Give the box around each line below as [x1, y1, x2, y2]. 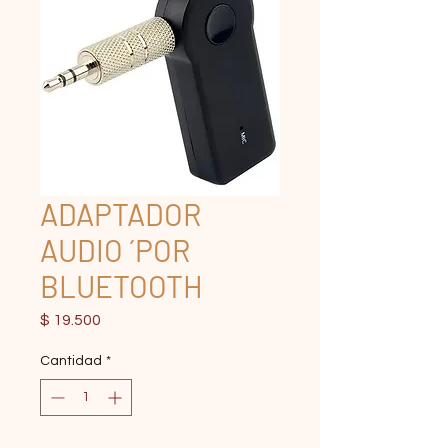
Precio [100, 311, 147, 327]
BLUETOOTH [40, 268, 203, 304]
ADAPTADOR [40, 196, 201, 232]
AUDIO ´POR [40, 232, 190, 268]
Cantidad [40, 354, 102, 368]
